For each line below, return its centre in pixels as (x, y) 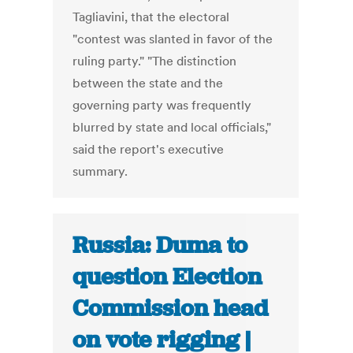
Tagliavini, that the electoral (151, 17)
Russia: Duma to (160, 245)
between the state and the (148, 83)
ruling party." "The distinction (155, 61)
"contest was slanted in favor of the (173, 39)
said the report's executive (149, 149)
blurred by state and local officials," (172, 127)
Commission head (171, 308)
